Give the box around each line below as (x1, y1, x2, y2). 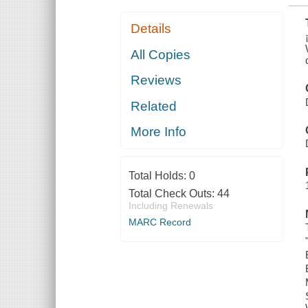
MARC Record (128, 217, 191, 228)
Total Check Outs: (128, 188, 217, 200)
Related (131, 98, 177, 113)
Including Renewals (128, 200, 213, 212)
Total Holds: (128, 170, 189, 182)
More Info (131, 124, 187, 140)
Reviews (131, 73, 182, 88)
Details (131, 21, 172, 36)
